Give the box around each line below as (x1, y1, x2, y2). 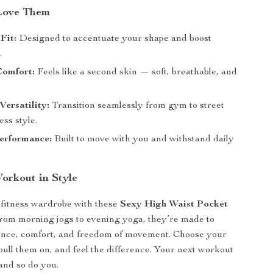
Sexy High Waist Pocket (120, 200, 229, 210)
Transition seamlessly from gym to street (49, 101, 225, 111)
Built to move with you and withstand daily (52, 135, 235, 144)
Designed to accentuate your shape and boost (16, 34, 212, 44)
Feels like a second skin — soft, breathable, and (35, 68, 238, 77)
